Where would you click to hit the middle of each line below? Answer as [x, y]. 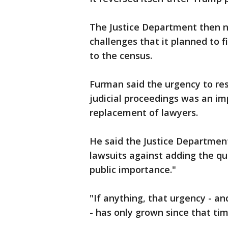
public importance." [133, 170]
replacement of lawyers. [144, 113]
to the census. [121, 56]
